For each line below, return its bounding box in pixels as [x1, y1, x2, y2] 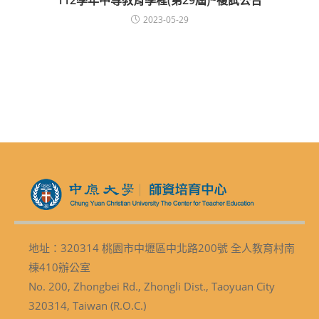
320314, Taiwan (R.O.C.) [28, 298, 146, 313]
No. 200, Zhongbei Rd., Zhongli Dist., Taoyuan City [28, 278, 275, 293]
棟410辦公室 [28, 259, 90, 274]
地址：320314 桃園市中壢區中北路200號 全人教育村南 [28, 240, 295, 255]
